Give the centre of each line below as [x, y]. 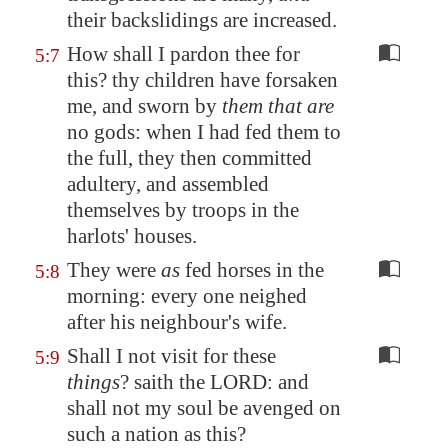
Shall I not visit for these [171, 356]
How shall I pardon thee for [183, 54]
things [93, 382]
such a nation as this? [156, 434]
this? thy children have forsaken [202, 80]
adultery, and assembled [168, 184]
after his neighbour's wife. [177, 322]
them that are [278, 106]
